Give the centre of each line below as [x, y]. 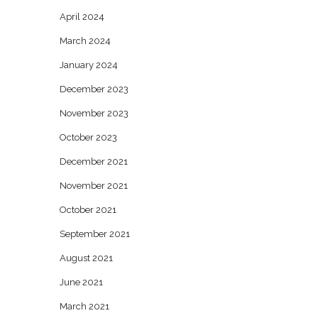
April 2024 [82, 17]
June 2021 [81, 282]
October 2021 [88, 210]
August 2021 [86, 258]
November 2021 [93, 186]
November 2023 [94, 113]
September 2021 [94, 234]
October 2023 [88, 137]
